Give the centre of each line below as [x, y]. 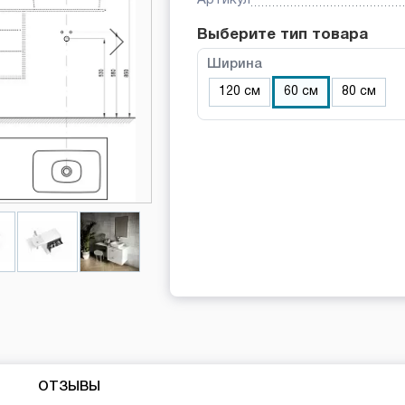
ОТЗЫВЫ [69, 387]
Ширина [234, 64]
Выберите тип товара [282, 34]
